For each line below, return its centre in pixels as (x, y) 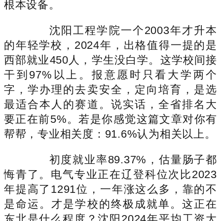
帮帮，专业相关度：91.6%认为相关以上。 (110, 134)
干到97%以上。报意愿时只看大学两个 (110, 74)
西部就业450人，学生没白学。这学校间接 (110, 60)
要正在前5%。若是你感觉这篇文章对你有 (110, 119)
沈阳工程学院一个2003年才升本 (121, 30)
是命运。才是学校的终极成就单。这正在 (110, 204)
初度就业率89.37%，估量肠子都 (121, 159)
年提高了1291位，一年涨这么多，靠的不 (110, 189)
